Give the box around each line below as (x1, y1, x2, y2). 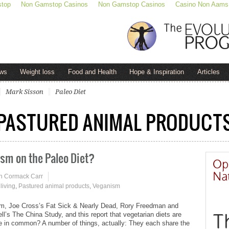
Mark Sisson (6, 87, 43, 96)
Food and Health (67, 67, 117, 76)
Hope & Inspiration (129, 67, 185, 76)
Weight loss (20, 67, 55, 76)
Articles (197, 67, 220, 76)
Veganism (93, 182, 120, 190)
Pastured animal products (18, 182, 89, 190)
